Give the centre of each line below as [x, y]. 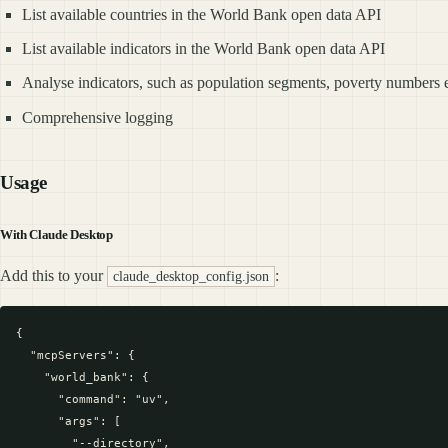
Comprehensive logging [98, 117]
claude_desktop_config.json [190, 276]
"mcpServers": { [75, 355]
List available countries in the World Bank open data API [202, 14]
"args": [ [68, 421]
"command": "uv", [93, 399]
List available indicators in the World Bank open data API [204, 49]
